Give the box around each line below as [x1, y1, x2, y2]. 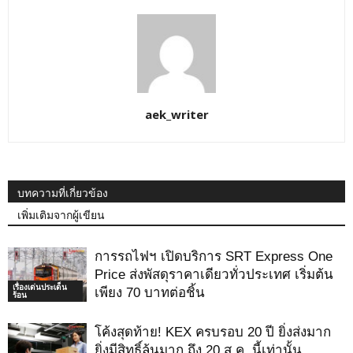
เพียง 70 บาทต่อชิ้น [95, 285, 205, 301]
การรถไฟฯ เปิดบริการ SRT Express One [95, 249, 333, 265]
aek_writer [144, 106, 209, 123]
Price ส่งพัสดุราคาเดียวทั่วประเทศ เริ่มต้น [95, 267, 333, 283]
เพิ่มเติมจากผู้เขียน [17, 209, 105, 222]
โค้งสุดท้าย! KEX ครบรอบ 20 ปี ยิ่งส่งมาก [95, 325, 331, 340]
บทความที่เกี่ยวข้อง [17, 187, 108, 200]
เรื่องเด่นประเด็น [13, 281, 67, 292]
